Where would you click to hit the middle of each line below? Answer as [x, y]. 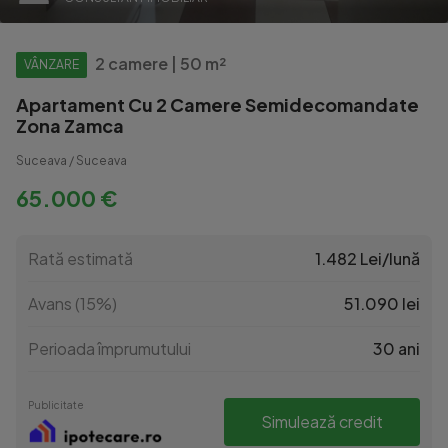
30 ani [396, 348]
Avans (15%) [72, 303]
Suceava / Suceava [71, 160]
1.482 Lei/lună [367, 258]
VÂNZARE [51, 64]
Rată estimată [80, 258]
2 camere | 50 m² [160, 63]
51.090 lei [382, 303]
